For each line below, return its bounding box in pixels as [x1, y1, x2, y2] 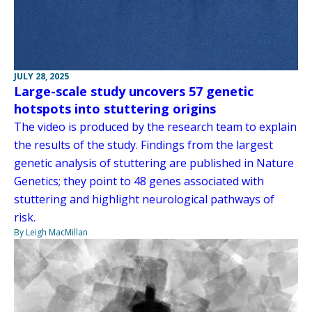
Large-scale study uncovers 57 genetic [14, 82, 253, 100]
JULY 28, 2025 [14, 70, 69, 82]
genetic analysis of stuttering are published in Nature [14, 155, 294, 171]
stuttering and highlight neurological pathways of [14, 191, 274, 207]
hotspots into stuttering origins [14, 100, 216, 117]
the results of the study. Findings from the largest [14, 136, 273, 153]
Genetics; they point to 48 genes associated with [14, 173, 264, 189]
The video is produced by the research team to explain [14, 118, 297, 134]
